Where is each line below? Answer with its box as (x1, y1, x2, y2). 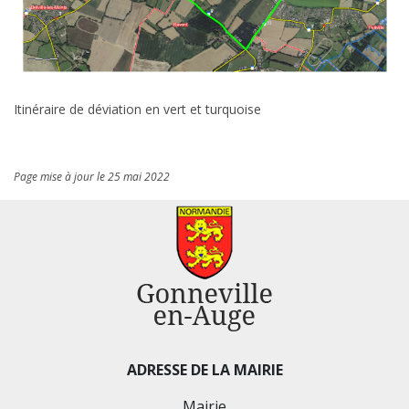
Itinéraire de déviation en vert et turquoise (14, 100, 261, 119)
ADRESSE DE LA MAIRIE (126, 360, 283, 381)
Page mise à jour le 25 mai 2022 (14, 169, 170, 185)
